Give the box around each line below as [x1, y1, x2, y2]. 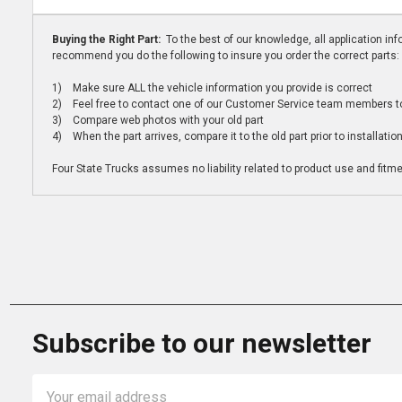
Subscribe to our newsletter [32, 328, 371, 360]
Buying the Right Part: [51, 33, 163, 47]
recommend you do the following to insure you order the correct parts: [51, 49, 399, 63]
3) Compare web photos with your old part [51, 114, 264, 127]
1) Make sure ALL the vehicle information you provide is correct [51, 82, 372, 95]
